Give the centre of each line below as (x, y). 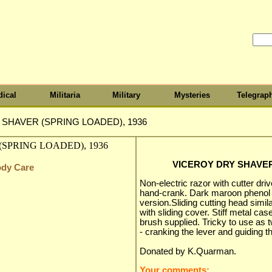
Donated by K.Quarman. (188, 251)
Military (126, 95)
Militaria (65, 95)
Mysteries (192, 95)
